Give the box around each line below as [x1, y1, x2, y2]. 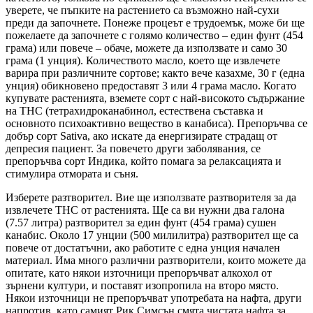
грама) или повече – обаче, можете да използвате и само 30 [6, 42, 287, 54]
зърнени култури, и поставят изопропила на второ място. [6, 279, 279, 292]
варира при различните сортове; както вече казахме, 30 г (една [6, 67, 305, 80]
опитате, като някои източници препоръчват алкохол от [6, 267, 272, 279]
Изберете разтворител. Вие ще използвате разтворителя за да [6, 191, 296, 204]
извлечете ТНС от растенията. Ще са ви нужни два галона [6, 204, 284, 217]
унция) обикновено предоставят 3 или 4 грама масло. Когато [6, 80, 296, 92]
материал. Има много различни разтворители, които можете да [6, 254, 306, 267]
